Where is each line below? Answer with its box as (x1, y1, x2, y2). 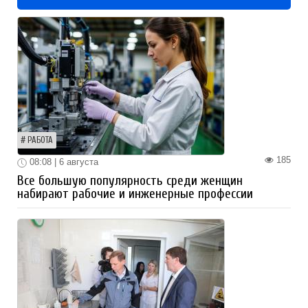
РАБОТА (27, 135, 53, 146)
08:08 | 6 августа (27, 157, 98, 168)
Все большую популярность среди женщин (17, 173, 243, 188)
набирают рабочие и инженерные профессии (17, 186, 253, 201)
